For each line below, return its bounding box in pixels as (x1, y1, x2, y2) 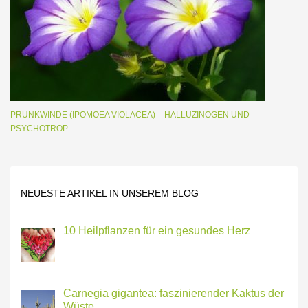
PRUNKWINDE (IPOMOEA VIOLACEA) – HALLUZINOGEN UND (10, 110, 250, 120)
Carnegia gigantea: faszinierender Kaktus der (63, 287, 284, 299)
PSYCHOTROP (10, 124, 68, 133)
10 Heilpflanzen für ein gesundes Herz (63, 225, 250, 236)
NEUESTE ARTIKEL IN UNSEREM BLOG (21, 188, 199, 199)
